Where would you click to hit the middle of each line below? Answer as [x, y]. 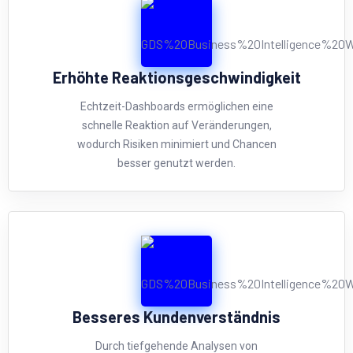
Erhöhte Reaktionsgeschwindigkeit [176, 77]
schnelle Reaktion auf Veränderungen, [176, 125]
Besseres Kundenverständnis [176, 316]
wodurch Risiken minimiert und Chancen [176, 144]
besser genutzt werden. [176, 163]
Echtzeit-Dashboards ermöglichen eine [176, 106]
